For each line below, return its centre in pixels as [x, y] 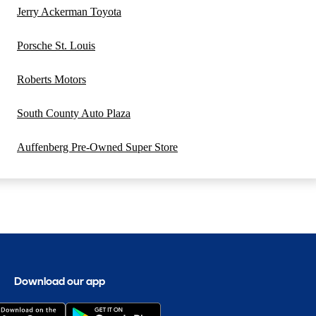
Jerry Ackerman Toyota [69, 12]
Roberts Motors [51, 80]
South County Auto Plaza [74, 114]
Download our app [60, 281]
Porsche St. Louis [56, 46]
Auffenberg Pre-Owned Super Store [97, 147]
